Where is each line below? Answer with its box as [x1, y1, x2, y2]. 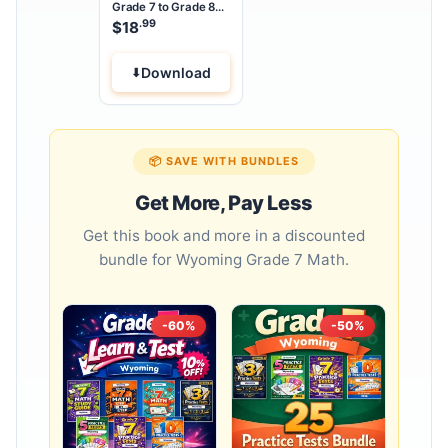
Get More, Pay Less [135, 191, 313, 216]
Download [141, 64, 211, 82]
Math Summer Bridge [112, 14, 225, 29]
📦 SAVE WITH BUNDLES [148, 154, 300, 169]
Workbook [112, 29, 169, 44]
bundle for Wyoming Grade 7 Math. [99, 250, 349, 270]
